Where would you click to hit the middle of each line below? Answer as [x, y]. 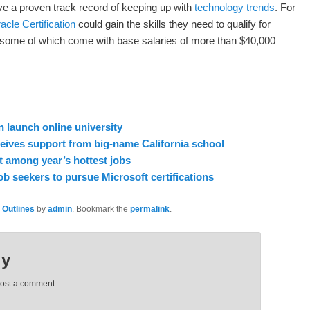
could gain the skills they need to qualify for [173, 24]
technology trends [235, 8]
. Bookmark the [101, 209]
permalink [150, 209]
